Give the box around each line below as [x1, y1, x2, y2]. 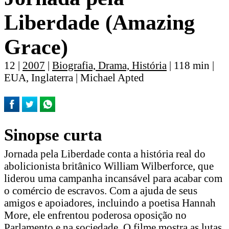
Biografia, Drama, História [52, 59, 167, 72]
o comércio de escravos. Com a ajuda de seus [4, 185, 197, 197]
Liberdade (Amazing [4, 11, 195, 35]
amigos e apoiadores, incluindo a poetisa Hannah [4, 197, 216, 209]
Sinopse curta [4, 125, 102, 144]
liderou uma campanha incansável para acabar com [4, 172, 222, 185]
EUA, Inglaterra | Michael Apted [4, 72, 144, 84]
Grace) [4, 35, 68, 59]
